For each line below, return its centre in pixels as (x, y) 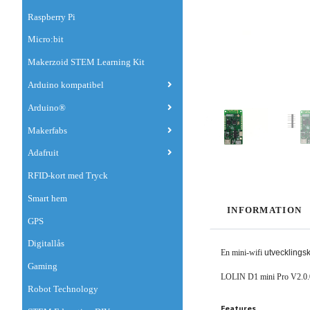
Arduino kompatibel (66, 85)
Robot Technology (63, 290)
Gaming (43, 267)
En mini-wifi (243, 253)
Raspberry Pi (52, 17)
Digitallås (46, 244)
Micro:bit (46, 40)
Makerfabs (47, 130)
